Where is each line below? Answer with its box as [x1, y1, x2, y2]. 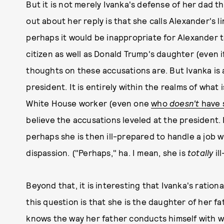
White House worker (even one [26, 98, 151, 108]
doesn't [169, 98, 199, 108]
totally [187, 147, 213, 157]
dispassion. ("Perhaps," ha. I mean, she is [26, 147, 187, 157]
